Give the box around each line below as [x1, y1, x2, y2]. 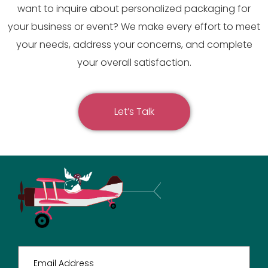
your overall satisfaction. [77, 56, 191, 70]
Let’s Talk [114, 105, 154, 119]
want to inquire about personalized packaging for [17, 2, 251, 16]
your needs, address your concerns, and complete [16, 38, 252, 52]
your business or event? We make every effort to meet [8, 20, 260, 34]
